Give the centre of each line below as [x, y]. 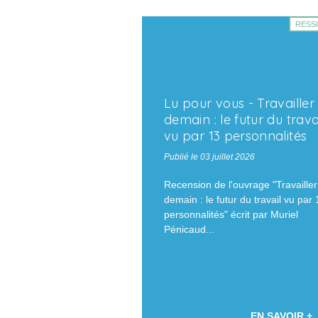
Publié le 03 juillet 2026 [209, 157]
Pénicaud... [189, 230]
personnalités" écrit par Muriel [231, 215]
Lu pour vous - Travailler [239, 104]
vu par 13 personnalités [236, 136]
